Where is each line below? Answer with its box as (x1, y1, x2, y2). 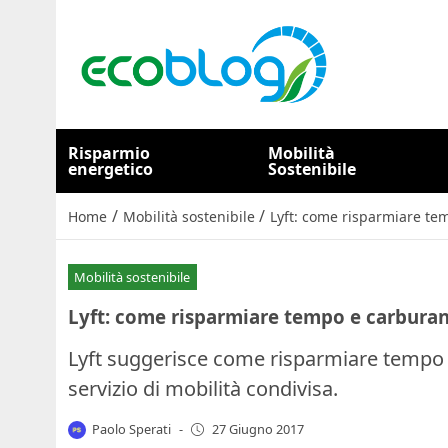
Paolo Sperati (92, 419, 172, 438)
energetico (68, 158, 153, 180)
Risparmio (68, 142, 150, 164)
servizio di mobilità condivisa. (68, 374, 338, 402)
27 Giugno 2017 (211, 420, 304, 439)
